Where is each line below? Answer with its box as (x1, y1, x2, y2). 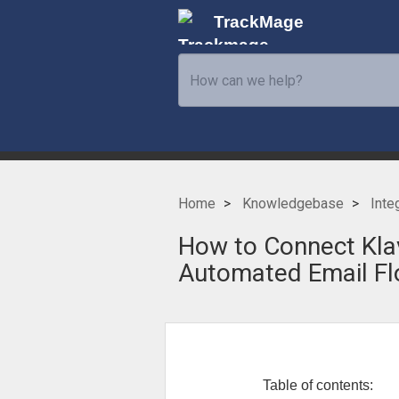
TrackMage (213, 12, 304, 31)
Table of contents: (223, 378, 373, 393)
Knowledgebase (241, 195, 344, 212)
